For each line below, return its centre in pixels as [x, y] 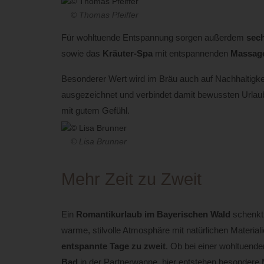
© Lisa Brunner [98, 141]
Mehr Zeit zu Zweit [131, 179]
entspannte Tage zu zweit [113, 246]
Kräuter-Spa [127, 53]
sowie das [82, 53]
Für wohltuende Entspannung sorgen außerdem [154, 37]
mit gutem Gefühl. [95, 111]
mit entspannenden [191, 53]
